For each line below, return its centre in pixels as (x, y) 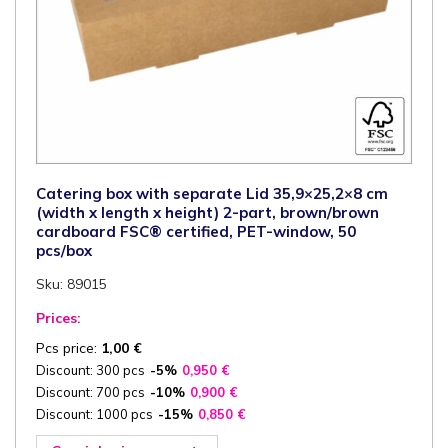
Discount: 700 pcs (90, 391)
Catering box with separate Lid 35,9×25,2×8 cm (212, 193)
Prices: (58, 317)
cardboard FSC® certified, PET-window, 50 (196, 231)
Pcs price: (68, 347)
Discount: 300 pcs (90, 369)
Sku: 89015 (71, 283)
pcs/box (64, 250)
